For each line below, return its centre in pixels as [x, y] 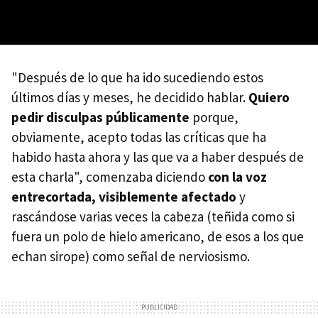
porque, [214, 117]
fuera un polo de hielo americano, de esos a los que [158, 236]
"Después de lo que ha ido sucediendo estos [137, 77]
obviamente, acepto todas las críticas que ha [139, 137]
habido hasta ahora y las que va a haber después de [158, 157]
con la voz [237, 176]
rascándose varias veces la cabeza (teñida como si [153, 216]
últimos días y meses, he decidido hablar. [130, 97]
